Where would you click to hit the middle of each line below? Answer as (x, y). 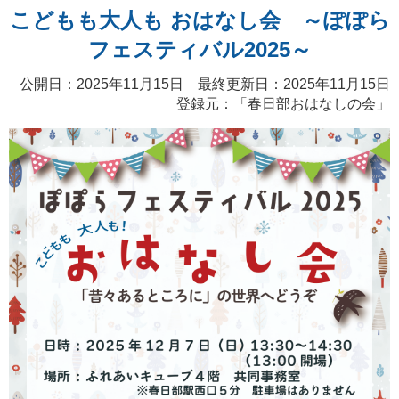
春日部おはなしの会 (312, 104)
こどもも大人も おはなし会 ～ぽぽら (199, 20)
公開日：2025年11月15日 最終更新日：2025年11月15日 (205, 84)
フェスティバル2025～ (199, 49)
